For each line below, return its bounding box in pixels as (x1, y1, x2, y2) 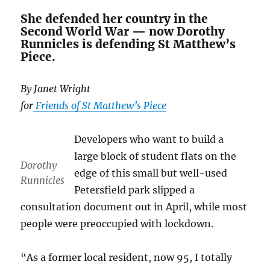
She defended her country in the (20, 11, 209, 27)
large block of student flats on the (74, 150, 237, 163)
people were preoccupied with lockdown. (20, 218, 214, 230)
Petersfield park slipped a (74, 184, 195, 196)
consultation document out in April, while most (20, 201, 248, 213)
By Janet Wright (20, 83, 91, 95)
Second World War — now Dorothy (20, 24, 225, 39)
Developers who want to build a (74, 133, 224, 146)
